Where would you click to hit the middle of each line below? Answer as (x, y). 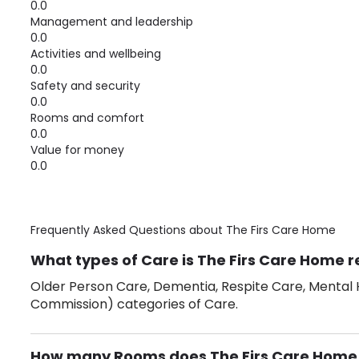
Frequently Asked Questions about (128, 230)
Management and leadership (112, 22)
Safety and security (85, 86)
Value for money (77, 150)
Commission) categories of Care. (134, 304)
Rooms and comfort (87, 118)
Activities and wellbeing (96, 54)
